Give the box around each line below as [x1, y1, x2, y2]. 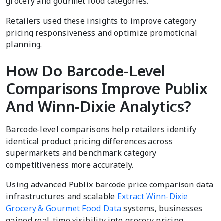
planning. [6, 38, 42, 50]
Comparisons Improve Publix [6, 78, 208, 99]
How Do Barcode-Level [6, 60, 165, 81]
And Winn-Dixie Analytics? [6, 96, 191, 116]
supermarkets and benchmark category [6, 147, 157, 158]
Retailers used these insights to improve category [6, 15, 197, 26]
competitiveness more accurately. [6, 159, 134, 170]
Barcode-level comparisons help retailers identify [6, 123, 197, 135]
